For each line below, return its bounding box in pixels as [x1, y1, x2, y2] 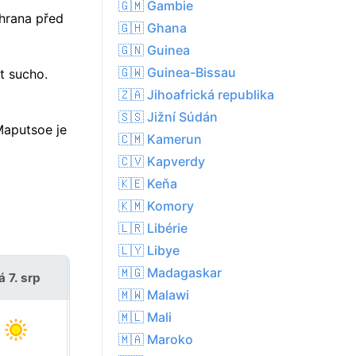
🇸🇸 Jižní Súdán [118, 109, 218, 126]
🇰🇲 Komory [118, 198, 194, 215]
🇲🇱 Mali [118, 309, 172, 326]
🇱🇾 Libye [118, 242, 180, 259]
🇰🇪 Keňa [118, 176, 177, 192]
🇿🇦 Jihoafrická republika [118, 87, 274, 103]
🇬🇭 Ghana [118, 20, 187, 37]
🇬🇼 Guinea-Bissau [118, 64, 236, 81]
